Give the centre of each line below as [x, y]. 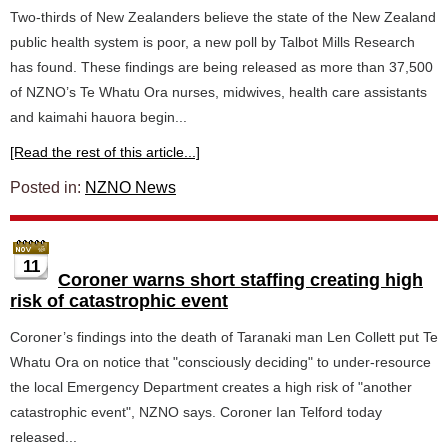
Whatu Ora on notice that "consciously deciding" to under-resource [220, 362]
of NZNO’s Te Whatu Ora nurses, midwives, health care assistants [218, 92]
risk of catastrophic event [119, 301]
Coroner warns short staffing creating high [240, 280]
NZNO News [130, 187]
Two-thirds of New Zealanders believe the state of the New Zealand [223, 17]
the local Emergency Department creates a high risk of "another [211, 387]
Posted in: [47, 187]
